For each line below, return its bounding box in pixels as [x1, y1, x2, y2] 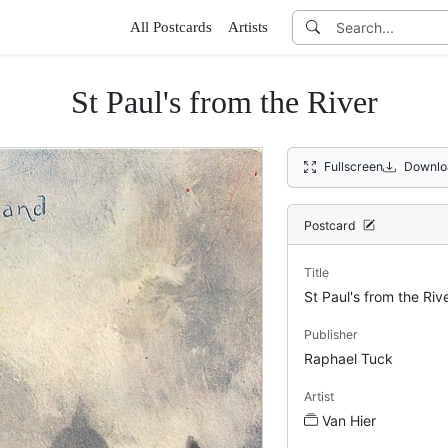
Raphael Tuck [304, 349, 393, 367]
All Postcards [130, 19, 212, 35]
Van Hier [322, 411, 376, 429]
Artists [228, 19, 268, 35]
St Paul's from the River [70, 84, 378, 120]
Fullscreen [324, 158, 384, 174]
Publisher [304, 326, 358, 342]
